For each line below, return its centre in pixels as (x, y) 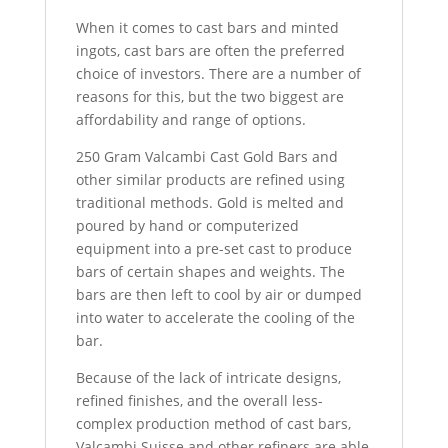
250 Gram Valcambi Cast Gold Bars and (206, 157)
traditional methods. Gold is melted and (209, 203)
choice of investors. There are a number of (218, 74)
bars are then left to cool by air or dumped (218, 295)
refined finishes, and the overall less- (199, 401)
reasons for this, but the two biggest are (209, 97)
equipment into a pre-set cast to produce (213, 249)
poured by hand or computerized (187, 226)
